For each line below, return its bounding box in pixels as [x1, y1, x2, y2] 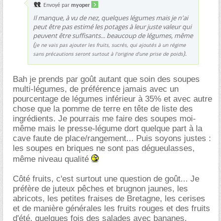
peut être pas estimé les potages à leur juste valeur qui [33, 22, 191, 31]
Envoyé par [42, 2, 71, 8]
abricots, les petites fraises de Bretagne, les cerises [13, 193, 205, 203]
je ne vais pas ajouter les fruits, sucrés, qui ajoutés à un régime [35, 41, 186, 48]
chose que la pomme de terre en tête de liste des [13, 104, 193, 113]
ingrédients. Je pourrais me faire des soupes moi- [13, 113, 196, 123]
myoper [71, 2, 90, 8]
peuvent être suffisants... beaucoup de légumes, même [33, 31, 193, 40]
